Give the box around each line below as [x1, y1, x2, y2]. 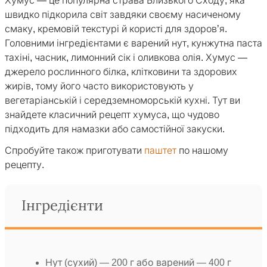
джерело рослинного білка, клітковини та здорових [5, 67, 237, 77]
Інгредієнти [21, 198, 103, 214]
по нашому [176, 145, 228, 156]
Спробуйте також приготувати [5, 145, 144, 156]
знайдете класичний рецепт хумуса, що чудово [5, 110, 219, 120]
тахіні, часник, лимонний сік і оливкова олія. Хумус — [5, 52, 247, 63]
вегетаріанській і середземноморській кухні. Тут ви [5, 95, 240, 106]
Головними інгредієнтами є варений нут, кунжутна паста [5, 38, 262, 49]
